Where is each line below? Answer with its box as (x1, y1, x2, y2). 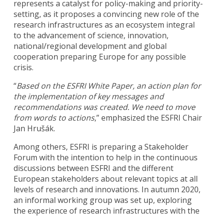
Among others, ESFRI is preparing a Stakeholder (14, 141, 189, 152)
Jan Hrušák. (14, 123, 56, 134)
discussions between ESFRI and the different (14, 162, 174, 173)
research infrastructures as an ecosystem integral (14, 19, 195, 30)
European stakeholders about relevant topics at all (14, 173, 198, 184)
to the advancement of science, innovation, (14, 30, 169, 41)
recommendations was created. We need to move (14, 101, 196, 112)
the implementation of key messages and (14, 91, 164, 102)
